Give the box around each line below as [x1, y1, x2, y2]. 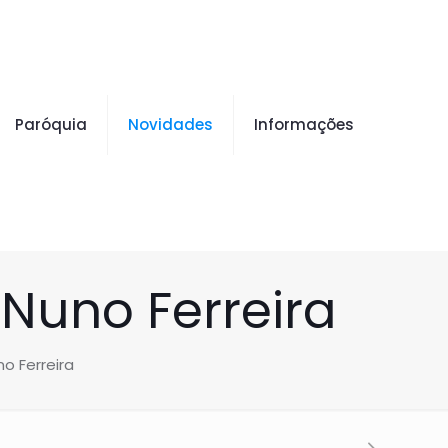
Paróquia [15, 114, 87, 135]
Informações [254, 114, 354, 135]
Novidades [128, 114, 213, 135]
